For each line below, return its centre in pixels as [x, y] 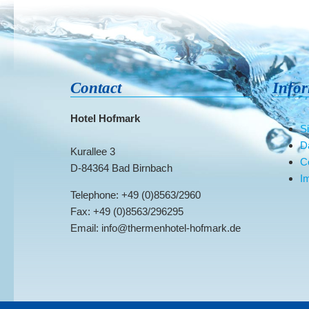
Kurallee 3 [93, 151]
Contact [96, 88]
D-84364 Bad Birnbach [121, 168]
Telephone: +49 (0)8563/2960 [136, 195]
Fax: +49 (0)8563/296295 [127, 211]
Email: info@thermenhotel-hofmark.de [156, 228]
